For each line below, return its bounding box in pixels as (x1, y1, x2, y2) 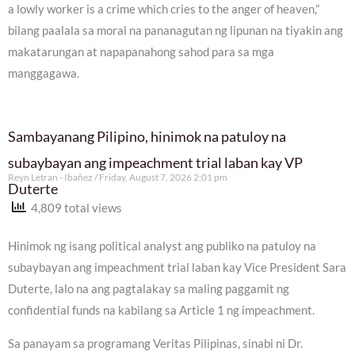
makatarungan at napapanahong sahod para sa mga (8, 45, 274, 59)
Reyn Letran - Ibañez (8, 170, 94, 183)
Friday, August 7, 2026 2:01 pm (97, 170, 227, 183)
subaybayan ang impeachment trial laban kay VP (8, 153, 303, 171)
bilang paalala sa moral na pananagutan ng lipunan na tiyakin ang (8, 24, 343, 38)
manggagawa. (8, 67, 79, 81)
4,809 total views (26, 200, 122, 215)
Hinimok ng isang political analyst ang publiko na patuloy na (8, 239, 316, 254)
